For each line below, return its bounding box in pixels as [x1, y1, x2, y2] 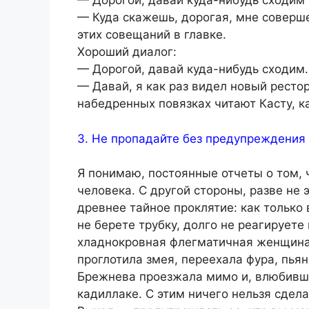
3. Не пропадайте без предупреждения [77, 131, 306, 146]
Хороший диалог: [77, 45, 177, 59]
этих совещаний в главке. [77, 28, 226, 42]
